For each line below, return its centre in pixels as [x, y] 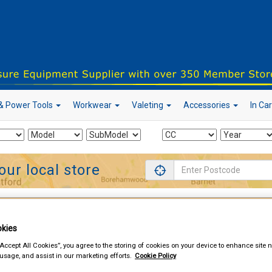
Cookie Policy [155, 255]
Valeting [148, 105]
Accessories [208, 105]
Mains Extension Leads [103, 212]
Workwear [93, 105]
